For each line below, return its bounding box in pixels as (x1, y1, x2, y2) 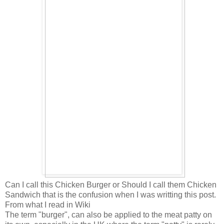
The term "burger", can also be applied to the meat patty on (5, 210, 212, 219)
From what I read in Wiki (5, 200, 90, 209)
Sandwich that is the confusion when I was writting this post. (5, 190, 216, 199)
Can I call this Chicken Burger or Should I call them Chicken (5, 180, 216, 189)
